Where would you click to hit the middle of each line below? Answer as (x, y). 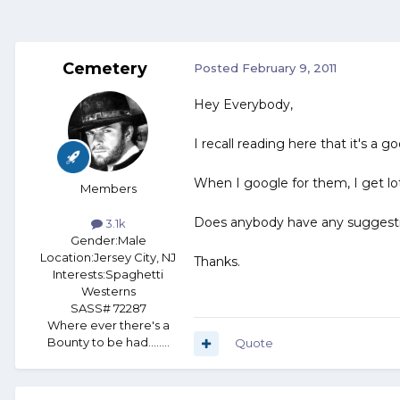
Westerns (108, 292)
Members (108, 189)
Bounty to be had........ (108, 342)
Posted (218, 68)
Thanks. (217, 262)
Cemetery (104, 69)
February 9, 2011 (289, 68)
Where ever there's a (108, 325)
